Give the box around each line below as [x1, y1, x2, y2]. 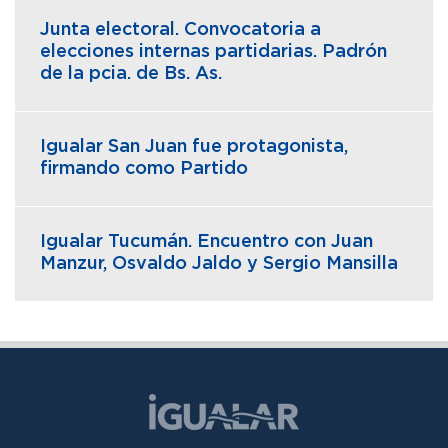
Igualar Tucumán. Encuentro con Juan [40, 232, 373, 251]
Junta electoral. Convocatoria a [40, 20, 321, 39]
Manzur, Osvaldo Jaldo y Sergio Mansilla [40, 254, 398, 273]
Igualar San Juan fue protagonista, [40, 137, 348, 156]
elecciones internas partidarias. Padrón [40, 42, 387, 61]
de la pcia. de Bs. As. [40, 64, 222, 83]
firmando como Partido [40, 159, 248, 178]
